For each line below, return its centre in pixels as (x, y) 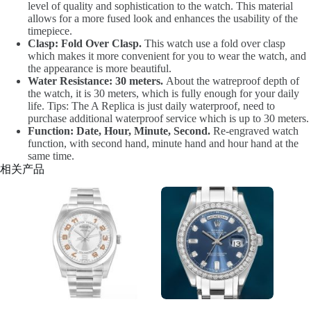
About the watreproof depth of (231, 81)
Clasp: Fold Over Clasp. (85, 43)
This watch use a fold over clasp (213, 43)
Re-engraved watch (254, 131)
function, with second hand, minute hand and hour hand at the (163, 143)
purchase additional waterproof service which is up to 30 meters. (168, 118)
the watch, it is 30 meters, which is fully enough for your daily (163, 93)
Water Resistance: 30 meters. (95, 81)
